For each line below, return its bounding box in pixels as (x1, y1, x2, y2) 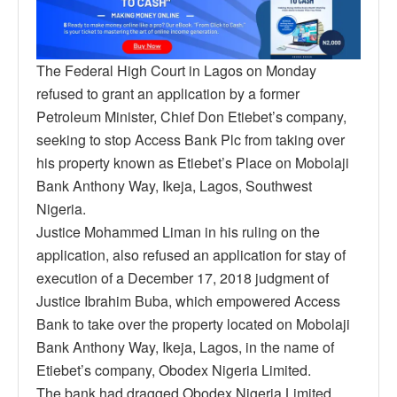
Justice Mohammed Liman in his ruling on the (36, 222, 320, 243)
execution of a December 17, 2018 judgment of (36, 268, 329, 289)
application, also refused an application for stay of (36, 245, 346, 266)
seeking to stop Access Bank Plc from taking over (36, 129, 345, 151)
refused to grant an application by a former (36, 83, 300, 105)
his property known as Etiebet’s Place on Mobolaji (36, 152, 349, 174)
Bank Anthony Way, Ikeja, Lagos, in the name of (36, 337, 334, 358)
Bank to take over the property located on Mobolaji (36, 314, 350, 335)
